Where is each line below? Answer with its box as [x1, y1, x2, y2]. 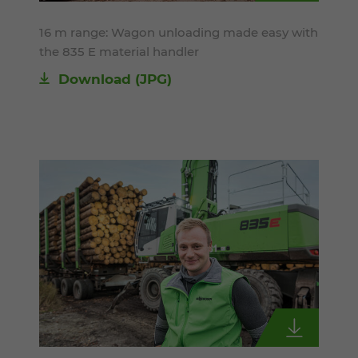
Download [54, 70, 135, 87]
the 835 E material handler [39, 43, 199, 59]
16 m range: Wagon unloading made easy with [39, 24, 318, 40]
